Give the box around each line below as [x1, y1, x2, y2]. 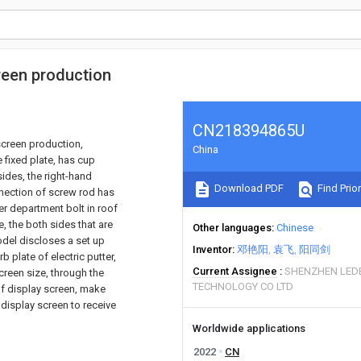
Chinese [276, 222, 313, 234]
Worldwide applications [193, 322, 305, 334]
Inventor [193, 243, 232, 255]
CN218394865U [193, 121, 305, 140]
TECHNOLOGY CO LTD [193, 280, 293, 293]
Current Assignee [193, 265, 277, 277]
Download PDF [212, 182, 284, 195]
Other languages [193, 222, 272, 234]
